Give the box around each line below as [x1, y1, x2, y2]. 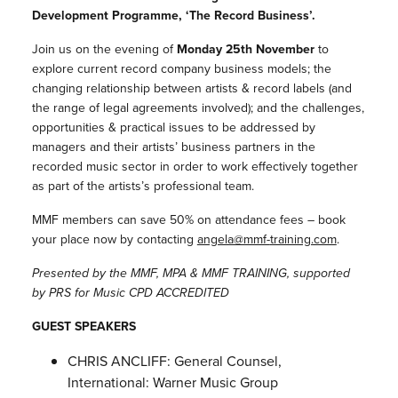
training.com [269, 230, 337, 250]
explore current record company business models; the [31, 60, 331, 79]
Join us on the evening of [31, 40, 173, 60]
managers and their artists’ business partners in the [31, 138, 315, 157]
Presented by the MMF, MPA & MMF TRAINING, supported [31, 264, 350, 283]
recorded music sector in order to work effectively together [31, 157, 358, 177]
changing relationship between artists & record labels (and [31, 79, 352, 99]
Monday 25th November [172, 40, 318, 60]
